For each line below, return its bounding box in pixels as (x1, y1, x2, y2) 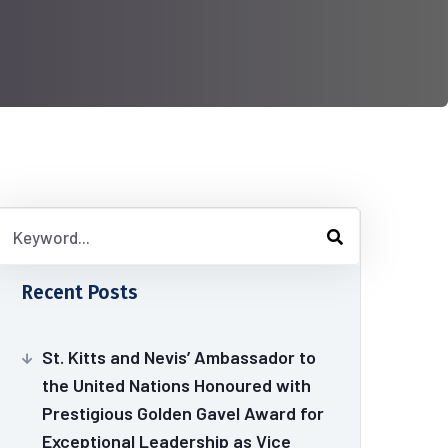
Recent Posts (22, 281, 138, 304)
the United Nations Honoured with (42, 374, 311, 396)
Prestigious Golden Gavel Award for (42, 402, 324, 424)
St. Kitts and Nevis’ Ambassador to (42, 346, 316, 368)
